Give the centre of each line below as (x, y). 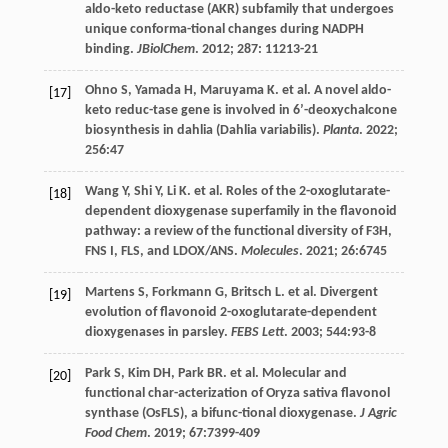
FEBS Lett (257, 333)
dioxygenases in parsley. (157, 333)
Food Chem (115, 434)
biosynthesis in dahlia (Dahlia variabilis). (203, 131)
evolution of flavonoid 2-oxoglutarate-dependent (230, 313)
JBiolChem (165, 50)
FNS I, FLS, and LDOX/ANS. (162, 252)
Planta (340, 131)
